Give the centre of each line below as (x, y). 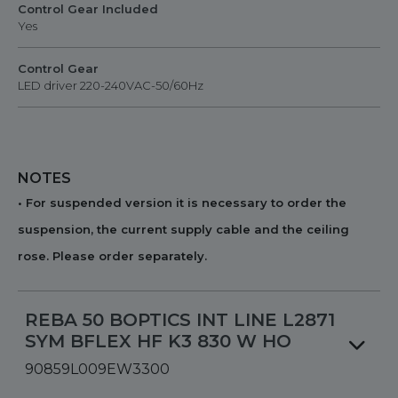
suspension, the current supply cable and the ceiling (183, 229)
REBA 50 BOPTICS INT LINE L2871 (180, 320)
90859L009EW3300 (97, 369)
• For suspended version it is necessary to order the (182, 203)
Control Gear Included (88, 9)
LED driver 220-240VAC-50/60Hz (111, 85)
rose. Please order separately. (112, 256)
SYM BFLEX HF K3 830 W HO (158, 341)
